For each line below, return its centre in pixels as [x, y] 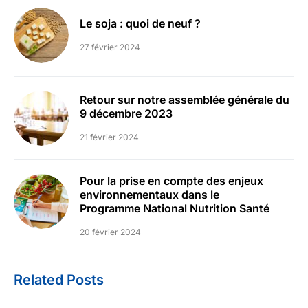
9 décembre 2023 [126, 113]
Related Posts [59, 280]
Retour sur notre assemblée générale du [185, 100]
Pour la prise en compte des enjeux [172, 181]
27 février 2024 [110, 47]
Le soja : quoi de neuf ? [140, 23]
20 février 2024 [110, 232]
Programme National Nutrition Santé [175, 208]
